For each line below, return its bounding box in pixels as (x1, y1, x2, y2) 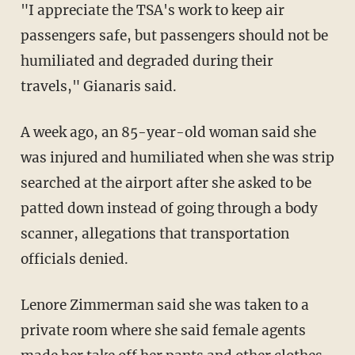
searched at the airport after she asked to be (20, 174, 311, 192)
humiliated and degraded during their (20, 52, 273, 70)
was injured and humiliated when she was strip (20, 148, 334, 166)
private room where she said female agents (20, 321, 306, 339)
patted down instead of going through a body (20, 199, 318, 217)
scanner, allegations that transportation (20, 224, 289, 242)
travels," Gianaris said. (20, 77, 177, 95)
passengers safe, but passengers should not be (20, 26, 328, 44)
